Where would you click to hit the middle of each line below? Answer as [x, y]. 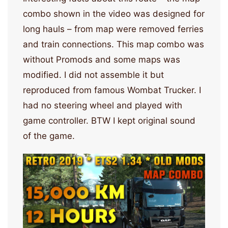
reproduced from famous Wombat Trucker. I [112, 90]
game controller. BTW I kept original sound [109, 121]
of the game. [49, 136]
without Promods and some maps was [102, 60]
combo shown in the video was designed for [114, 14]
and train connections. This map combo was [113, 45]
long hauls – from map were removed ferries [113, 29]
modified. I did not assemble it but [93, 75]
